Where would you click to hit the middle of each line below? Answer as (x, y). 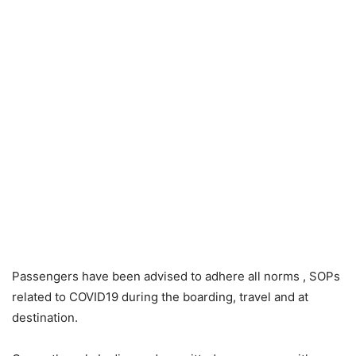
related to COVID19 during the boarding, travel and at (160, 297)
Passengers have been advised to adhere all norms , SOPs (176, 277)
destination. (45, 318)
